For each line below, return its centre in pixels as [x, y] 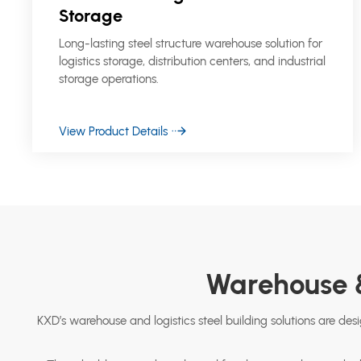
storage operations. [109, 79]
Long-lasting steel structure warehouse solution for [191, 44]
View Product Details [114, 131]
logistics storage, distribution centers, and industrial [193, 62]
